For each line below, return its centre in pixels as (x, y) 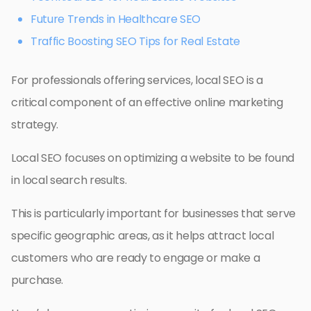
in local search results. (69, 180)
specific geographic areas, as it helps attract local (143, 236)
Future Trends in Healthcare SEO (116, 19)
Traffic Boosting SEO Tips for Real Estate (135, 42)
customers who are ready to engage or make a (136, 258)
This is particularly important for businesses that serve (154, 214)
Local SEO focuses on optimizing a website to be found (153, 158)
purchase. (37, 280)
